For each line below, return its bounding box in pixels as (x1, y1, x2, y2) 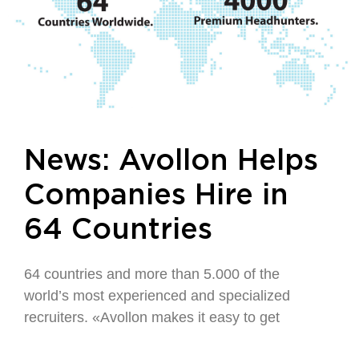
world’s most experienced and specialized (24, 288, 290, 304)
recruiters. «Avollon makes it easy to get (24, 309, 280, 325)
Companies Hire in (24, 181, 288, 210)
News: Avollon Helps (24, 147, 318, 175)
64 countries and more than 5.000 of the (24, 266, 280, 282)
